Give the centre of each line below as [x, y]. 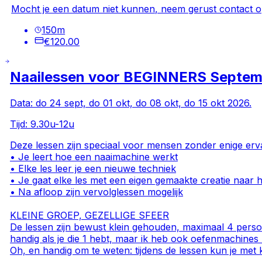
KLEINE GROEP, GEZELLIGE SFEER [90, 215]
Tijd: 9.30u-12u [42, 124]
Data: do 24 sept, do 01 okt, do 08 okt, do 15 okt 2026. [131, 103]
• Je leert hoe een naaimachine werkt [94, 156]
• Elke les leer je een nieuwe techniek [93, 168]
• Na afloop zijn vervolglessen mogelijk [97, 192]
